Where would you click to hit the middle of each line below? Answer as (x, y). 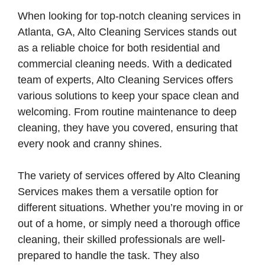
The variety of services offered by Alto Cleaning (129, 176)
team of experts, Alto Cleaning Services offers (125, 80)
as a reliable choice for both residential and (119, 48)
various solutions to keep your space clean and (128, 96)
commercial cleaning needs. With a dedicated (125, 64)
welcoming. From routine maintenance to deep (127, 112)
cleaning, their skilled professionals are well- (122, 240)
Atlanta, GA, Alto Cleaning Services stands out (127, 32)
